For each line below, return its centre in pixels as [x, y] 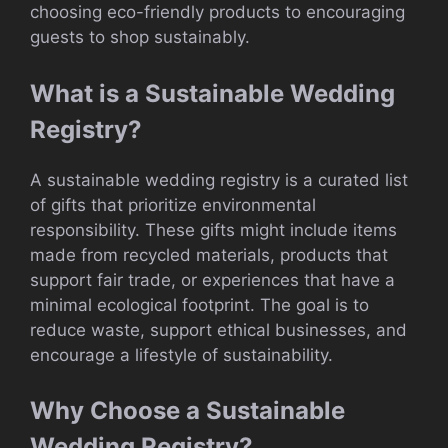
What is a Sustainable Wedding [212, 93]
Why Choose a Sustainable [187, 411]
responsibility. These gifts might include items [213, 229]
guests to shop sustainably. [140, 37]
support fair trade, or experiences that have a [212, 279]
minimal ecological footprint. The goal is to [199, 304]
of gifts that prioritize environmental [173, 204]
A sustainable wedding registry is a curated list [219, 179]
